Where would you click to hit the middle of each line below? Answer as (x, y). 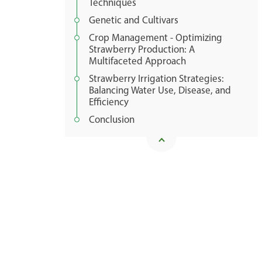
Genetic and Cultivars (134, 20)
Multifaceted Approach (137, 61)
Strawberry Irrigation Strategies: (156, 78)
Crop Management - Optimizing (156, 37)
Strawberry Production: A (142, 49)
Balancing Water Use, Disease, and (160, 90)
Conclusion (112, 119)
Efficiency (109, 102)
